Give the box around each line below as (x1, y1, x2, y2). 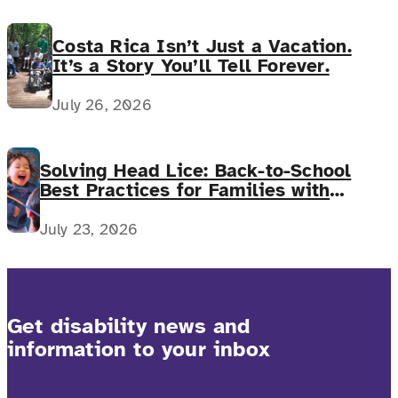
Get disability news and (7, 312, 251, 339)
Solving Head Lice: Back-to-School (39, 159, 352, 183)
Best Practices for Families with (39, 179, 330, 203)
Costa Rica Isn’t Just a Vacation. (52, 35, 352, 59)
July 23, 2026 (39, 219, 139, 239)
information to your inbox (7, 335, 270, 362)
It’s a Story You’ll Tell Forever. (52, 54, 330, 78)
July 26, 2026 (52, 94, 152, 115)
